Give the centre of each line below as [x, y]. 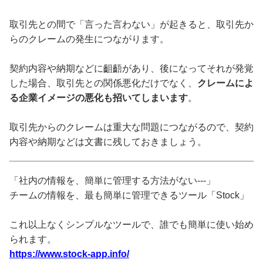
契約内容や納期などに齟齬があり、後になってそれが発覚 [131, 68]
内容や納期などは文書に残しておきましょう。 [108, 141]
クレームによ [225, 83]
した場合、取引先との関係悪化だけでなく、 [103, 83]
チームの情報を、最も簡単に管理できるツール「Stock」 [129, 195]
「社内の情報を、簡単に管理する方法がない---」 [112, 180]
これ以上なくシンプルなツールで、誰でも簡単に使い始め [131, 224]
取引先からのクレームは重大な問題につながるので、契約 [131, 127]
